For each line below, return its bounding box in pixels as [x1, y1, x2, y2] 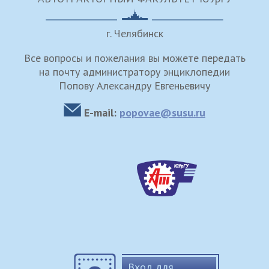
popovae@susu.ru [119, 106, 205, 119]
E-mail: [81, 106, 119, 119]
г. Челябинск [106, 26, 163, 40]
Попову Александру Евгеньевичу [59, 79, 210, 92]
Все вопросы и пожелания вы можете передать [23, 51, 246, 65]
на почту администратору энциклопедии [39, 65, 230, 79]
